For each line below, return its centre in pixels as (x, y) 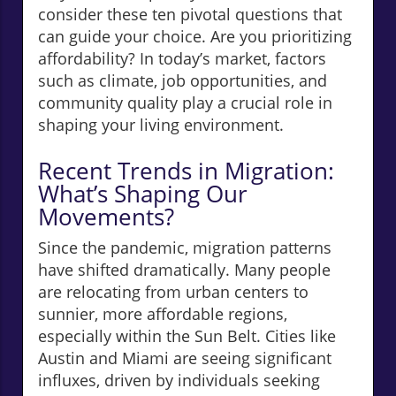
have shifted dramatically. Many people (184, 270)
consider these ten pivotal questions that (190, 15)
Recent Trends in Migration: (186, 171)
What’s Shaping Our (143, 194)
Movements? (106, 217)
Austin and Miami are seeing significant (185, 358)
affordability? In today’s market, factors (182, 59)
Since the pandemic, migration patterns (185, 248)
